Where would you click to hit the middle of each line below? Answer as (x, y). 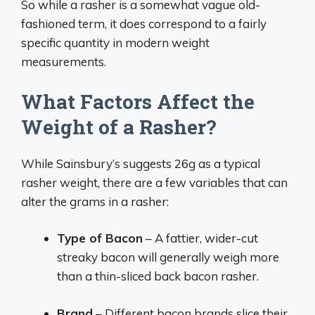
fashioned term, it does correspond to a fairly (144, 24)
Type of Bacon (100, 238)
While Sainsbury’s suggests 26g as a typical (141, 163)
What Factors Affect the (138, 101)
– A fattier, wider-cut (200, 238)
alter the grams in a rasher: (95, 201)
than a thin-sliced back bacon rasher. (158, 276)
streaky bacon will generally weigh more (168, 257)
